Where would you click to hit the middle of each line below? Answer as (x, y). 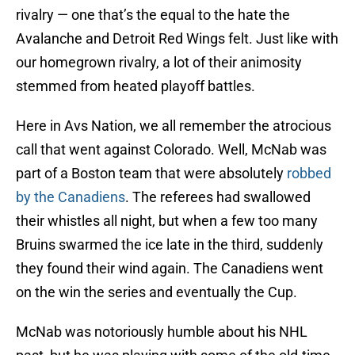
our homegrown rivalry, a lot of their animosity (159, 63)
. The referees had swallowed (218, 197)
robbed (309, 174)
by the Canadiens (71, 197)
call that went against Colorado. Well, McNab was (171, 150)
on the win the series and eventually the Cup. (157, 292)
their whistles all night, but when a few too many (167, 221)
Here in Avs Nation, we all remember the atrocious (174, 126)
